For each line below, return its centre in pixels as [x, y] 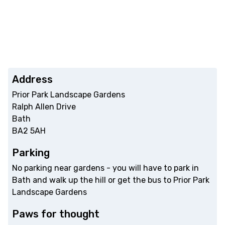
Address [32, 80]
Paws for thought [56, 214]
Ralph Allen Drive [44, 107]
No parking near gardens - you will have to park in [105, 168]
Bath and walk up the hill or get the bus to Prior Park [111, 180]
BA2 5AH [29, 131]
